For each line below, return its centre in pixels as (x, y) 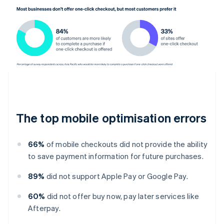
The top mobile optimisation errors (111, 117)
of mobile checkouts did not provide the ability (126, 144)
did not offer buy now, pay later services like (122, 196)
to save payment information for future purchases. (116, 156)
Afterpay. (44, 208)
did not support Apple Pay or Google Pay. (116, 176)
